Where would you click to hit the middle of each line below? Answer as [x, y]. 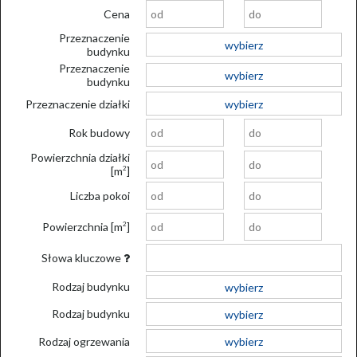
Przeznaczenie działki [78, 104]
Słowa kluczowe [82, 257]
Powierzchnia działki [80, 158]
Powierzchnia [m [82, 226]
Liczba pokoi [100, 195]
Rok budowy [99, 133]
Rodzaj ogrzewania [84, 341]
